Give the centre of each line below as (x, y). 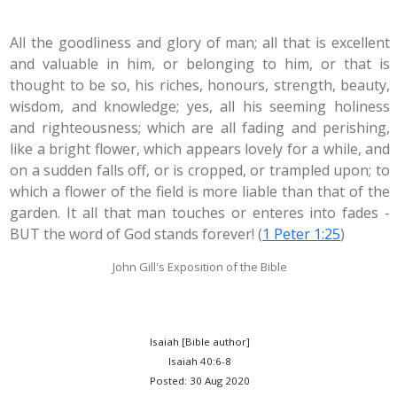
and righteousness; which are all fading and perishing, (200, 128)
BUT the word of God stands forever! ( (136, 234)
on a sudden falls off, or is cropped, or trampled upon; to (200, 170)
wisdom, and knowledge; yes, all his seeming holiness (200, 106)
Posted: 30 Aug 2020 (200, 381)
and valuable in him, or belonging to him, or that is (200, 64)
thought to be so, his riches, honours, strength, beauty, (200, 85)
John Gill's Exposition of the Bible (200, 267)
